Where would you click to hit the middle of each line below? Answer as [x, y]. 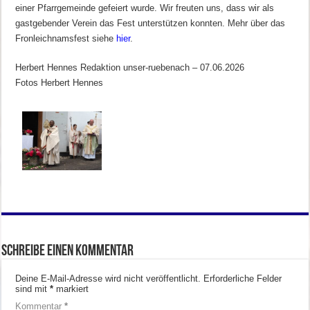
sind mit [33, 289]
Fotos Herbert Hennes [60, 82]
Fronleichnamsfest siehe [66, 38]
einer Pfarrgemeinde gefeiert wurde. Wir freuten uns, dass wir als [145, 8]
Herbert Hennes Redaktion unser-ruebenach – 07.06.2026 [130, 67]
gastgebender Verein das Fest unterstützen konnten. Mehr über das [151, 23]
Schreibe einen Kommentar [68, 252]
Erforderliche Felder [243, 279]
